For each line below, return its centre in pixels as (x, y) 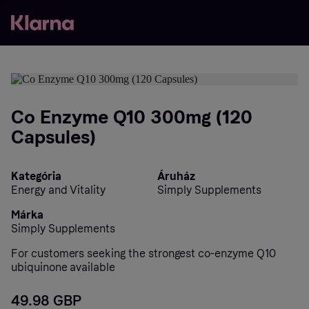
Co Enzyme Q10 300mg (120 (132, 117)
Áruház (176, 176)
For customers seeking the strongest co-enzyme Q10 (143, 253)
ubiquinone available (63, 267)
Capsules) (53, 137)
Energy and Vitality (59, 190)
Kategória (36, 176)
